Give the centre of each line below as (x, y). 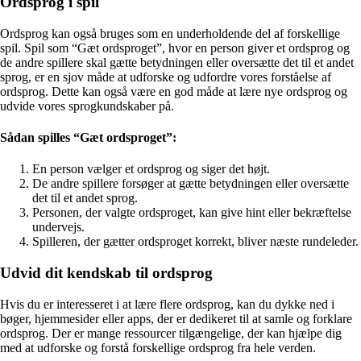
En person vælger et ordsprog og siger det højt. (151, 169)
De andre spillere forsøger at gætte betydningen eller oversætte (191, 184)
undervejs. (58, 227)
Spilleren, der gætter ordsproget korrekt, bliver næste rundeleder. (195, 242)
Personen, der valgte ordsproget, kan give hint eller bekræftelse (192, 213)
